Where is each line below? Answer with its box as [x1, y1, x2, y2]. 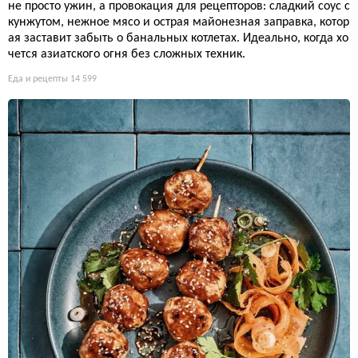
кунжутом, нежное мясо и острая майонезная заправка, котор [8, 16, 349, 30]
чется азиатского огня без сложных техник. [8, 48, 245, 62]
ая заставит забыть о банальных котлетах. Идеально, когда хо [8, 32, 348, 46]
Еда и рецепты [8, 74, 68, 85]
